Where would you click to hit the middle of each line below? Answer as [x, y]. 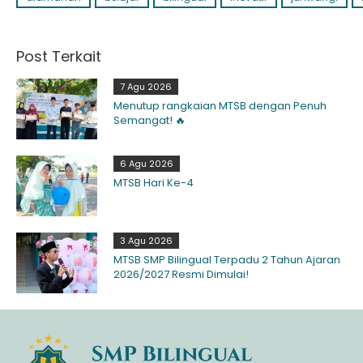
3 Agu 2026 [146, 240]
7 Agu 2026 [146, 86]
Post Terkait [59, 56]
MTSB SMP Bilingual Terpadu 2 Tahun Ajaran [227, 259]
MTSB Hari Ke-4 [154, 182]
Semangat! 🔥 [149, 120]
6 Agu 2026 [147, 163]
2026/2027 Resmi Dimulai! [181, 274]
